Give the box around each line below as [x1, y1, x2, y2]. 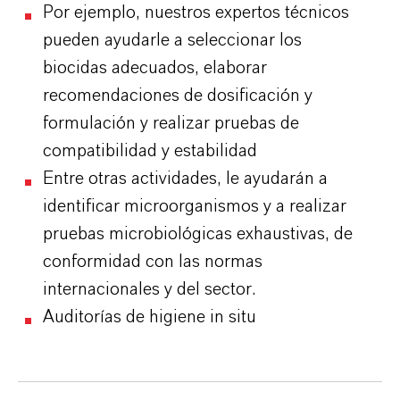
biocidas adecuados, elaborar [43, 59, 267, 77]
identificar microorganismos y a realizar [43, 197, 346, 215]
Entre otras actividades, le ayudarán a [43, 170, 328, 187]
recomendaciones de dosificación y [43, 87, 312, 104]
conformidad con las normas [43, 253, 262, 271]
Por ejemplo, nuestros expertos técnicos [43, 4, 349, 21]
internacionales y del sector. [43, 280, 255, 298]
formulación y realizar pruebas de [43, 114, 299, 132]
